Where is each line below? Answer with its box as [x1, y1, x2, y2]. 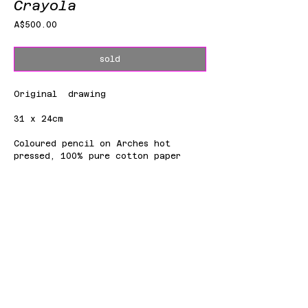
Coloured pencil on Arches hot [14, 139, 170, 148]
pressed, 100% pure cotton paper [14, 151, 181, 161]
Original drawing [14, 89, 106, 99]
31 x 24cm [14, 114, 63, 124]
